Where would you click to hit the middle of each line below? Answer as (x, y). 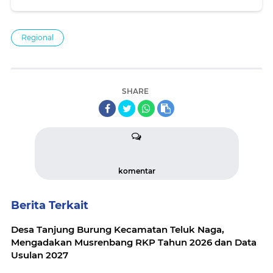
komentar (136, 171)
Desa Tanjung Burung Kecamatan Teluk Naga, (118, 229)
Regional (37, 37)
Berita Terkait (50, 205)
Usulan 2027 (40, 255)
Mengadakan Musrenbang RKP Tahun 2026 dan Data (134, 242)
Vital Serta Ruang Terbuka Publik (97, 8)
